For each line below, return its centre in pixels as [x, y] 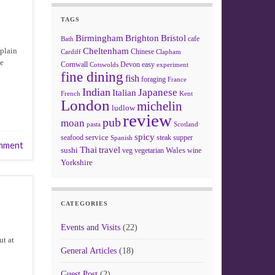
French [70, 93]
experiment [172, 65]
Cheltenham [106, 51]
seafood [72, 137]
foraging [153, 79]
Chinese [142, 52]
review [147, 120]
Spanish [121, 137]
